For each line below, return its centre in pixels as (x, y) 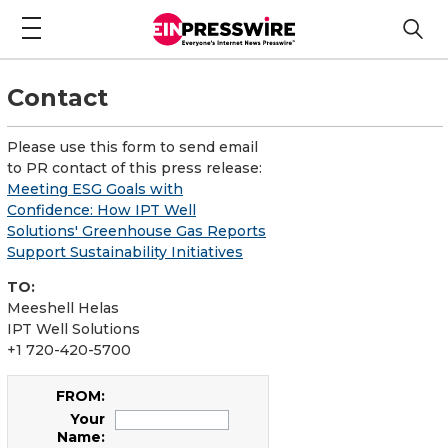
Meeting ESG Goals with (95, 188)
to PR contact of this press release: (134, 167)
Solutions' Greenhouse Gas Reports (136, 230)
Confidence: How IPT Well (101, 209)
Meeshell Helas (63, 307)
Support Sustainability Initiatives (125, 251)
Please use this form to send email (132, 146)
